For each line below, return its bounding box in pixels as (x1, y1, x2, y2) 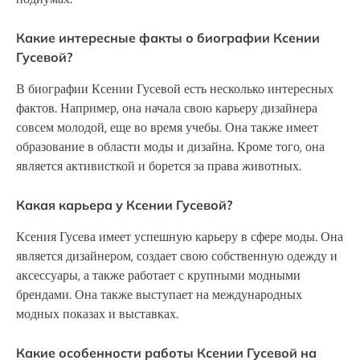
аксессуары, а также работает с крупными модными (16, 267, 301, 284)
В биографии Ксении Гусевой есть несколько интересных (16, 80, 333, 97)
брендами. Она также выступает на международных (16, 286, 302, 303)
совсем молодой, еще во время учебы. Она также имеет (16, 118, 318, 136)
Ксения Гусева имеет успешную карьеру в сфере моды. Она (16, 228, 343, 245)
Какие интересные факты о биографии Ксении (16, 29, 320, 46)
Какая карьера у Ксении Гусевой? (16, 196, 232, 213)
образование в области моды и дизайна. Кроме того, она (16, 137, 325, 155)
